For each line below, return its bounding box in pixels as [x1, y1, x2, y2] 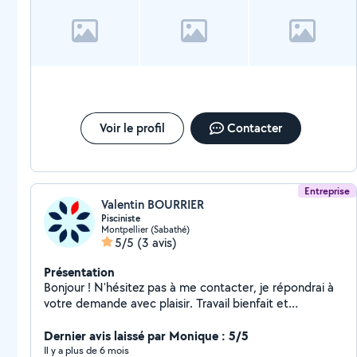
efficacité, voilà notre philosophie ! [44, 311, 229, 328]
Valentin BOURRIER [101, 196, 204, 213]
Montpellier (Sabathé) [101, 223, 190, 235]
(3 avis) [137, 234, 177, 251]
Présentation [44, 263, 115, 280]
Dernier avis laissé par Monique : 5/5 [44, 327, 249, 344]
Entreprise [304, 184, 351, 198]
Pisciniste [101, 212, 140, 225]
